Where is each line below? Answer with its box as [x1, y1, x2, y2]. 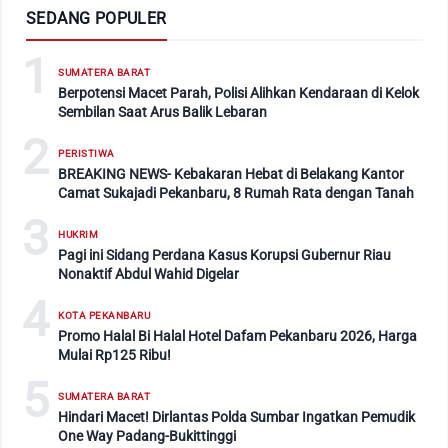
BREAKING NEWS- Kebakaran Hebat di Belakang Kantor [58, 166, 404, 183]
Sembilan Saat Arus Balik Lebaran [58, 104, 267, 121]
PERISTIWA [58, 148, 115, 160]
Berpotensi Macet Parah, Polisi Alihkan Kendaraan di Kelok [58, 85, 419, 102]
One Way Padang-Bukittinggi [58, 428, 236, 445]
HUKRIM [58, 229, 98, 241]
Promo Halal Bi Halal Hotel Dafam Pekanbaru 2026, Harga [58, 328, 417, 345]
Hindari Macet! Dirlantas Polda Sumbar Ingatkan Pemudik [58, 409, 415, 426]
